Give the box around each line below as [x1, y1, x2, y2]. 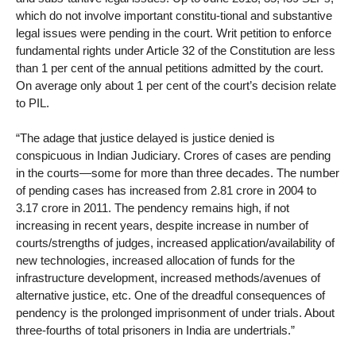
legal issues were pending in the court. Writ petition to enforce [16, 25, 331, 40]
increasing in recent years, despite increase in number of [16, 219, 308, 233]
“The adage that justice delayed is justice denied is [16, 131, 275, 145]
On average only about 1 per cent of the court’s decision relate [16, 78, 336, 92]
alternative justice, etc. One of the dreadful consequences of [16, 288, 325, 303]
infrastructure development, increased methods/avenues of [16, 271, 320, 285]
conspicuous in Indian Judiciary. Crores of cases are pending [16, 149, 331, 163]
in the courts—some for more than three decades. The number [16, 166, 339, 180]
